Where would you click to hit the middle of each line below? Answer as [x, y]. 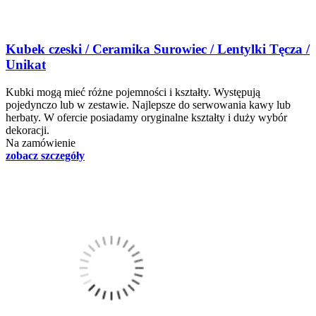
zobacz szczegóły [45, 156]
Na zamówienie [41, 143]
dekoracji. [28, 130]
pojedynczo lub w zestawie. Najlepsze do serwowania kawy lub [148, 105]
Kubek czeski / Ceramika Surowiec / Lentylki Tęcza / [158, 49]
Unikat [26, 65]
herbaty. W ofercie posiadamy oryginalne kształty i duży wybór [146, 118]
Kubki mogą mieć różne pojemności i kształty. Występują [133, 92]
